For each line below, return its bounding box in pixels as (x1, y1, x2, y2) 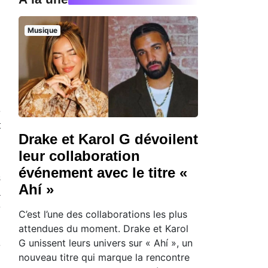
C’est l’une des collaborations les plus (19, 208, 187, 220)
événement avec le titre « (19, 164, 187, 181)
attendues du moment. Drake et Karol (19, 222, 188, 234)
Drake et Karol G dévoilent (19, 130, 198, 147)
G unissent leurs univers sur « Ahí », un (19, 236, 193, 249)
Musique (27, 26, 57, 35)
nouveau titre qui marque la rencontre (19, 251, 190, 263)
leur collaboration (19, 147, 140, 164)
